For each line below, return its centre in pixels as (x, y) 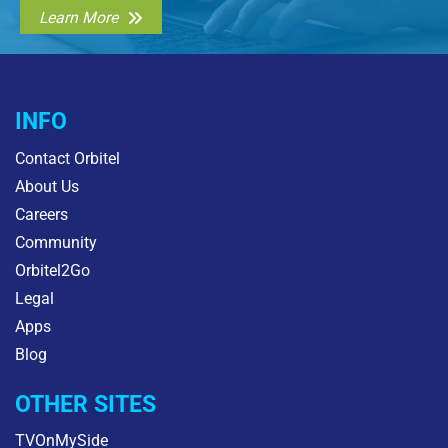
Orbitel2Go (52, 270)
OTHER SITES (85, 403)
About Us (47, 186)
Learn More (78, 17)
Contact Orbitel (67, 158)
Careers (41, 214)
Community (56, 242)
